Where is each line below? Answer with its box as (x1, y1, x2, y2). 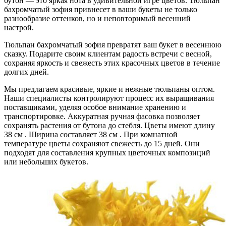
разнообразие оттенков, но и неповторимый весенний (4, 14, 191, 23)
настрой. (4, 23, 34, 32)
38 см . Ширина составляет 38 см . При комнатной (4, 130, 178, 139)
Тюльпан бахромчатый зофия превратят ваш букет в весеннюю (4, 40, 221, 49)
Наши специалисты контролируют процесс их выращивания (4, 93, 214, 102)
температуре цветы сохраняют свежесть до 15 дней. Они (4, 139, 200, 148)
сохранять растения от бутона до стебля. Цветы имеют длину (4, 121, 215, 130)
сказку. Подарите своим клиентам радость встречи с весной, (4, 49, 212, 58)
